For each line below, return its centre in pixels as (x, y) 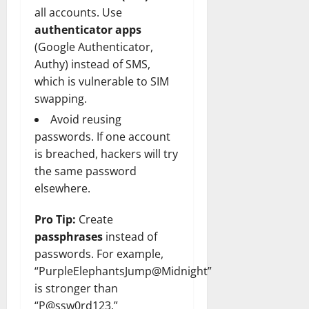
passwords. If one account (102, 136)
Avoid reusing (86, 119)
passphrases (69, 236)
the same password (86, 171)
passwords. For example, (99, 253)
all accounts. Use (78, 12)
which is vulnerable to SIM (102, 81)
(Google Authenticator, (94, 47)
